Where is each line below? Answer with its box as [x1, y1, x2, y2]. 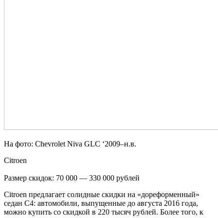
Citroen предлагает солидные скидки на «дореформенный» [4, 190, 200, 199]
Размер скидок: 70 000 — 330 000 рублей [4, 173, 140, 182]
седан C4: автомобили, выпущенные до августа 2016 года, [4, 199, 198, 207]
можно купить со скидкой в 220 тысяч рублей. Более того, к [4, 207, 203, 216]
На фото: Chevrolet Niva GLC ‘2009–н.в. [4, 139, 136, 148]
